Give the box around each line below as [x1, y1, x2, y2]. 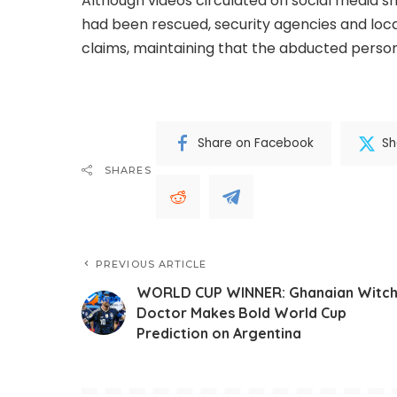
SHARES [105, 163, 152, 176]
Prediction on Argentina [136, 323, 301, 342]
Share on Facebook [197, 135, 314, 152]
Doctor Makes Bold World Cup [136, 303, 346, 322]
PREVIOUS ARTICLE [96, 257, 207, 270]
